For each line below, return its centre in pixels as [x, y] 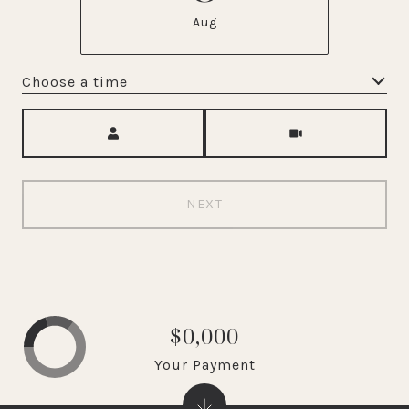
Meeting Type [254, 120]
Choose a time [75, 81]
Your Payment [204, 364]
